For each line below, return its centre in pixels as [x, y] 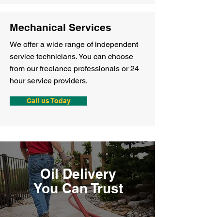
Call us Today [48, 101]
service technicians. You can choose [71, 56]
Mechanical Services [61, 27]
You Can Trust [78, 188]
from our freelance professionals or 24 [74, 69]
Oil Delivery [78, 174]
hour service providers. [49, 81]
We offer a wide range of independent [74, 44]
